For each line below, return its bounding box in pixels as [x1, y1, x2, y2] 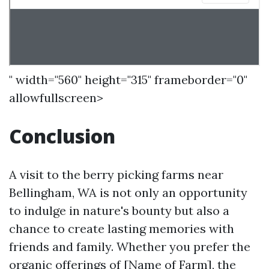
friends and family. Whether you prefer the [9, 239, 250, 254]
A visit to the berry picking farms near [9, 167, 223, 182]
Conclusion [9, 123, 115, 149]
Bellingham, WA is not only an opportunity [9, 185, 247, 200]
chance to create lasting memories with [9, 221, 234, 236]
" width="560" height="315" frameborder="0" [9, 72, 247, 87]
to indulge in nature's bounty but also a [9, 203, 229, 218]
